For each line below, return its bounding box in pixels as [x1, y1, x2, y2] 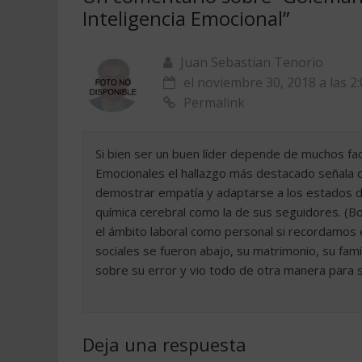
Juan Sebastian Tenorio [180, 53, 323, 71]
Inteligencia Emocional [82, 4, 283, 32]
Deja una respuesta [82, 331, 246, 356]
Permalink [183, 93, 245, 112]
